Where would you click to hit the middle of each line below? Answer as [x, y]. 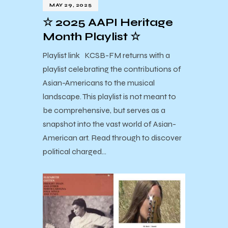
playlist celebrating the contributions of [112, 69]
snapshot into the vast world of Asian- [109, 124]
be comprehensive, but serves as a [104, 110]
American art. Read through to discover [112, 137]
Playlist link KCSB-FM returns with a [106, 55]
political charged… [75, 151]
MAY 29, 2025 [71, 5]
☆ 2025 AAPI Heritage [108, 23]
